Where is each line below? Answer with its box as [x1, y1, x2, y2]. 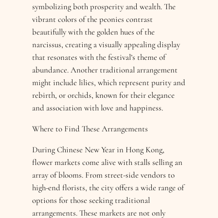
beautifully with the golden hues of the [32, 27, 155, 37]
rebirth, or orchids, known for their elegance [32, 90, 175, 101]
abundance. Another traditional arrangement [32, 65, 178, 75]
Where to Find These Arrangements [32, 123, 148, 134]
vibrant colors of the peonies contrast [32, 14, 153, 25]
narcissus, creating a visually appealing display [32, 39, 181, 50]
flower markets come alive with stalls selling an [32, 157, 183, 167]
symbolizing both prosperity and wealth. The [32, 1, 176, 12]
